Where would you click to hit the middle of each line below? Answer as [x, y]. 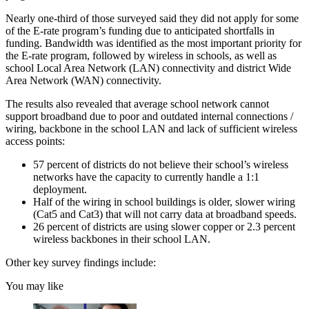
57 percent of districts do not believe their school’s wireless [161, 164]
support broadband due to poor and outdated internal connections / [149, 116]
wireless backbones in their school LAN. [122, 239]
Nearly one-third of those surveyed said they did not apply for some [152, 18]
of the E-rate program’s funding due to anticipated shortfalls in [140, 30]
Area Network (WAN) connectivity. [83, 80]
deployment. [60, 189]
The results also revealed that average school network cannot [137, 103]
